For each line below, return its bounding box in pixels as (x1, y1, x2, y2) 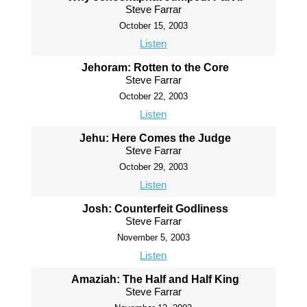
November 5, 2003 (116, 232, 190, 243)
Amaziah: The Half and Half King (71, 273, 239, 286)
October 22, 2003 (119, 91, 188, 102)
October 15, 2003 (119, 21, 188, 32)
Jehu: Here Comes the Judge (79, 132, 231, 145)
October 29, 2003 (119, 162, 188, 173)
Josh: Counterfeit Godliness (82, 203, 228, 215)
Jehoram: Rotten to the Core (81, 62, 229, 74)
